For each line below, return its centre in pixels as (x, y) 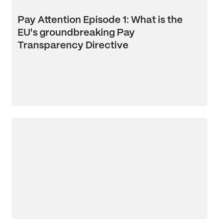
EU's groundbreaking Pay (76, 33)
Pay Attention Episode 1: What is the (100, 20)
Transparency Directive (73, 46)
